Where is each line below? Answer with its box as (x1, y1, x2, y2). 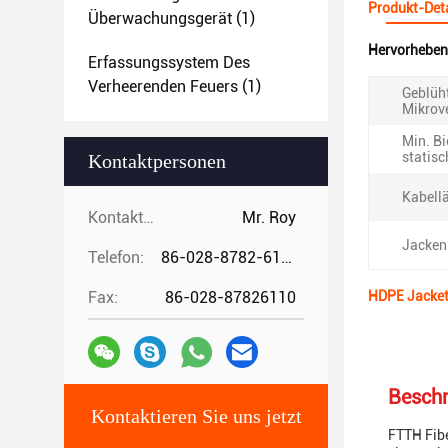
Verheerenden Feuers (88, 77, 238, 96)
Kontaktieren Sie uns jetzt (90, 405, 302, 427)
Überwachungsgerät (88, 9, 232, 28)
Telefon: (88, 248, 144, 267)
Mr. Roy (242, 208, 296, 227)
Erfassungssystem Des (88, 53, 250, 72)
